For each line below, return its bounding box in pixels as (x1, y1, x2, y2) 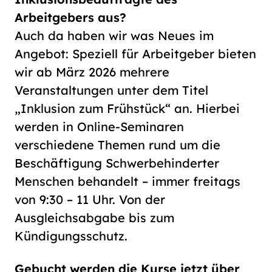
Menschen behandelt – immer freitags (15, 174, 240, 189)
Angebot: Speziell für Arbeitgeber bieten (15, 46, 256, 62)
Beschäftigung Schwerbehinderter (15, 155, 219, 171)
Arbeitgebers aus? (15, 10, 126, 25)
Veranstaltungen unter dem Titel (15, 83, 208, 98)
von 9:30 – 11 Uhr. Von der (15, 192, 165, 208)
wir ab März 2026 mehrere (15, 64, 169, 80)
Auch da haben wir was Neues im (15, 28, 214, 44)
